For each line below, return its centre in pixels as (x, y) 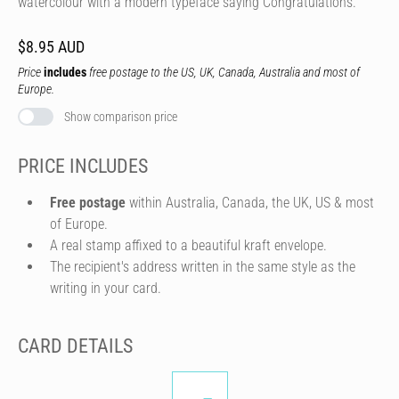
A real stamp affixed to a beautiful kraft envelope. (188, 245)
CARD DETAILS (75, 346)
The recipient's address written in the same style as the (203, 266)
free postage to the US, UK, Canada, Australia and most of (223, 72)
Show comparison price (121, 117)
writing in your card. (106, 288)
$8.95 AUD (51, 47)
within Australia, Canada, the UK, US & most (250, 202)
